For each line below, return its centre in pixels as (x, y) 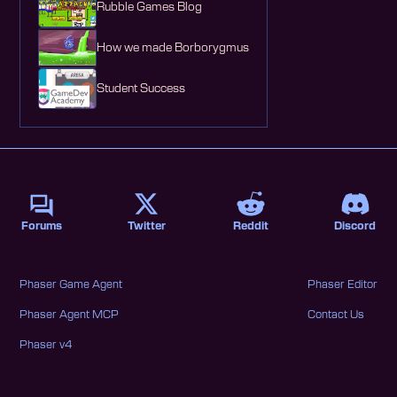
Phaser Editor (342, 285)
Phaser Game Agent (71, 285)
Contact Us (335, 315)
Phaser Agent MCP (70, 315)
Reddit (250, 226)
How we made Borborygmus (173, 48)
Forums (42, 226)
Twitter (146, 226)
